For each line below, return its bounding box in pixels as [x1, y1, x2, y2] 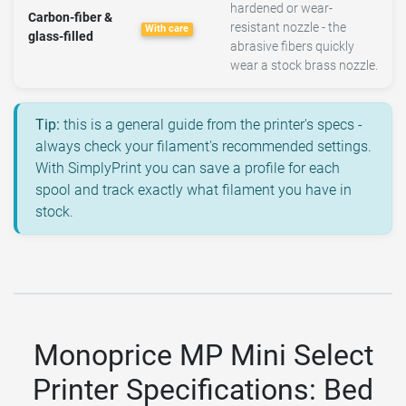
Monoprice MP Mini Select [33, 338, 373, 373]
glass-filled [28, 29, 93, 45]
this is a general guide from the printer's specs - [60, 116, 362, 134]
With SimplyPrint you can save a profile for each [35, 159, 340, 178]
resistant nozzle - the [230, 20, 346, 36]
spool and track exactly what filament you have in [35, 181, 352, 199]
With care [145, 23, 189, 35]
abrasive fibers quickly [230, 39, 354, 55]
